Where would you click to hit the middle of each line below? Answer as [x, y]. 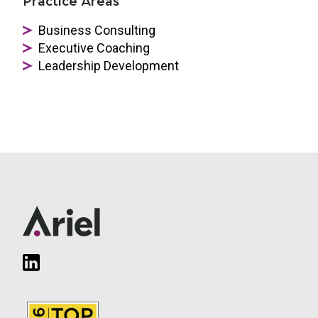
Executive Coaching [94, 48]
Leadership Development [109, 65]
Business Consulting [97, 30]
